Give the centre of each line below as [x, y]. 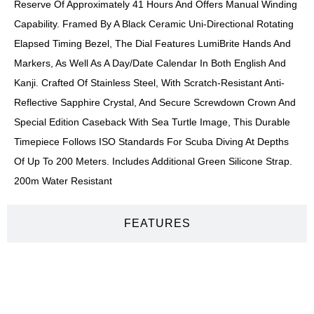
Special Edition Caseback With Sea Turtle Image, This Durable [152, 122]
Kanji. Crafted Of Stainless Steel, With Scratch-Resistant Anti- [149, 83]
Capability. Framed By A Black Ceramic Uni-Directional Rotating [154, 24]
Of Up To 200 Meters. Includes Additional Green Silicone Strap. [153, 162]
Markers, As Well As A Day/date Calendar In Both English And [150, 63]
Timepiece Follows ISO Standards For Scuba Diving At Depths [151, 142]
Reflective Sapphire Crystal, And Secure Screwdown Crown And [155, 103]
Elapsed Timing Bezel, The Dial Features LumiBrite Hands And [152, 44]
